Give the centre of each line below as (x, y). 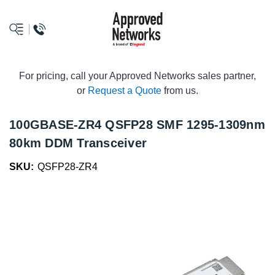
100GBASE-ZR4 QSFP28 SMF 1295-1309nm (137, 125)
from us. (180, 91)
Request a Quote (125, 91)
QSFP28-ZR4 (68, 167)
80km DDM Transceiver (78, 143)
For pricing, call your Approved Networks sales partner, (137, 76)
